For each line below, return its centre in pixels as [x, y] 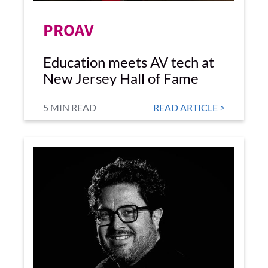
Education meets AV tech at [129, 62]
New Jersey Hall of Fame [121, 78]
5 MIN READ [70, 107]
